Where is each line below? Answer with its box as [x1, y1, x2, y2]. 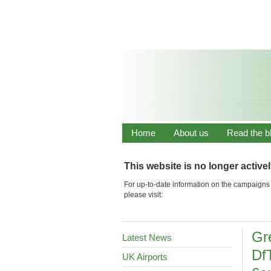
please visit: [123, 190, 163, 199]
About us [174, 128, 209, 138]
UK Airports [122, 252, 168, 262]
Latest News [122, 232, 172, 243]
